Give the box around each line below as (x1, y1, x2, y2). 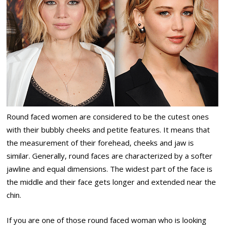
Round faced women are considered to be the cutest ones (7, 111, 209, 122)
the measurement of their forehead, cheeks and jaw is (7, 137, 194, 148)
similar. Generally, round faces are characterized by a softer (7, 150, 213, 161)
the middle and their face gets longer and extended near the (7, 176, 216, 187)
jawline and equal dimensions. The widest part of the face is (7, 163, 213, 174)
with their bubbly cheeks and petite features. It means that (7, 124, 210, 135)
